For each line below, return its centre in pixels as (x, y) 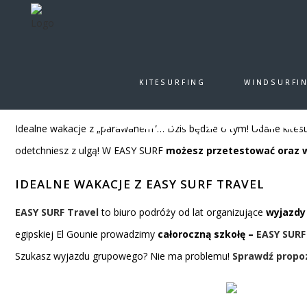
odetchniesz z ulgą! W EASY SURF (89, 150)
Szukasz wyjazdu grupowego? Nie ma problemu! (124, 256)
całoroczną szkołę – (206, 234)
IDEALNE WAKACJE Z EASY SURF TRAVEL (140, 184)
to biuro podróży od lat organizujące (182, 212)
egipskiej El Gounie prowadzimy (85, 234)
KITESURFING (172, 82)
